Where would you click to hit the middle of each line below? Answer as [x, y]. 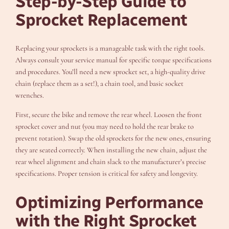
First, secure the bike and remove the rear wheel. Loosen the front [109, 114]
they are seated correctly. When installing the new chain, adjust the [111, 150]
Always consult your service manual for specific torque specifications [114, 60]
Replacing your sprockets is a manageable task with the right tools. [110, 49]
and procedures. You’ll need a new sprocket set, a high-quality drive [111, 72]
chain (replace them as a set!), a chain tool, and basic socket [100, 84]
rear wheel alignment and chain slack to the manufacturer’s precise [111, 162]
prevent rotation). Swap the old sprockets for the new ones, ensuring [113, 138]
